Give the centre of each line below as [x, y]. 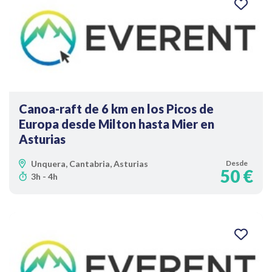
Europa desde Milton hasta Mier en [117, 124]
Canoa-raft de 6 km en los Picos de [116, 109]
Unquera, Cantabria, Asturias [90, 164]
